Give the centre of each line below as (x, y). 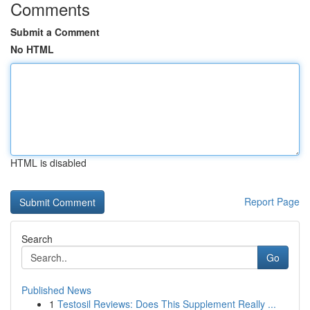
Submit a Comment (55, 32)
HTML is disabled (48, 163)
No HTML (32, 49)
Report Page (272, 201)
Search (37, 239)
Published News (56, 290)
